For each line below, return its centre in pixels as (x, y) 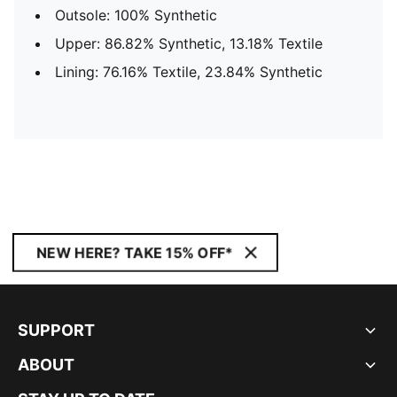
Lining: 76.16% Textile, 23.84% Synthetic (189, 72)
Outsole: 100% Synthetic (136, 15)
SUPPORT (56, 330)
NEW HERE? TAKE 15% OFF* (135, 253)
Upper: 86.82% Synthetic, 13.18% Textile (189, 43)
